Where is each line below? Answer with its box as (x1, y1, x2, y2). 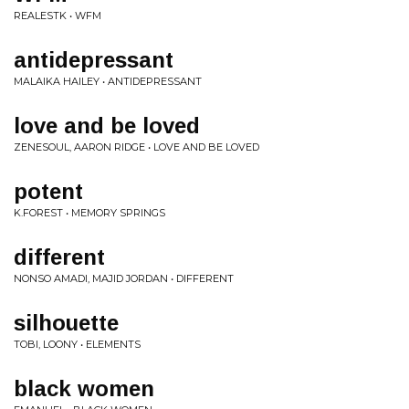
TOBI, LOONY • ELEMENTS (14, 338, 141, 351)
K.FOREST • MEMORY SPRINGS (14, 206, 165, 219)
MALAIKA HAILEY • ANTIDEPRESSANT (14, 75, 202, 88)
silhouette (14, 310, 119, 335)
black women (14, 376, 154, 401)
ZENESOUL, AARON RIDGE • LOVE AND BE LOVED (14, 141, 259, 153)
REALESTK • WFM (14, 9, 101, 22)
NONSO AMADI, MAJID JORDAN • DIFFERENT (14, 272, 234, 285)
